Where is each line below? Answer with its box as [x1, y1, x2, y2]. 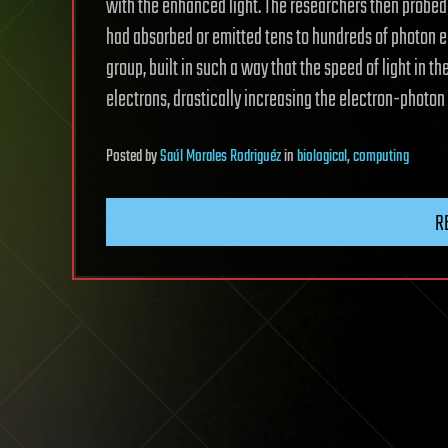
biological [297, 143, 347, 170]
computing [353, 143, 409, 170]
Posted [106, 143, 145, 170]
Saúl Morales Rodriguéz [160, 143, 281, 170]
